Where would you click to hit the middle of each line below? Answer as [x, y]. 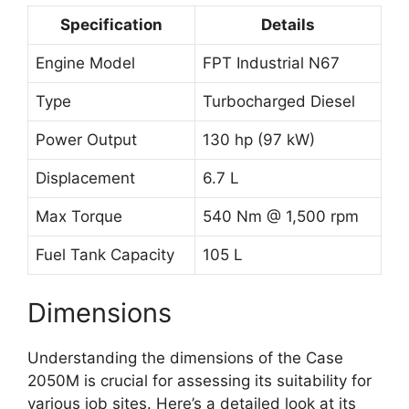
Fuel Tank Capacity [105, 254]
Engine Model [85, 63]
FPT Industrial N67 [271, 63]
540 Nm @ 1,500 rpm [281, 216]
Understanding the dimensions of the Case [185, 358]
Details [288, 24]
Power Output [86, 139]
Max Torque [79, 216]
